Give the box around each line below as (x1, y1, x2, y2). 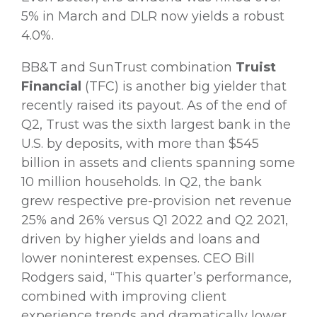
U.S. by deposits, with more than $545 (21, 135, 259, 151)
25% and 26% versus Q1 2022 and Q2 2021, (21, 212, 288, 228)
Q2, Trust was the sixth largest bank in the (21, 116, 291, 132)
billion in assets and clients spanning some (21, 154, 295, 171)
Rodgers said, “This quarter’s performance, (21, 269, 292, 285)
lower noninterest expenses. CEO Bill (21, 250, 255, 266)
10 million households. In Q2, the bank (21, 173, 262, 190)
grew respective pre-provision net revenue (21, 192, 292, 209)
